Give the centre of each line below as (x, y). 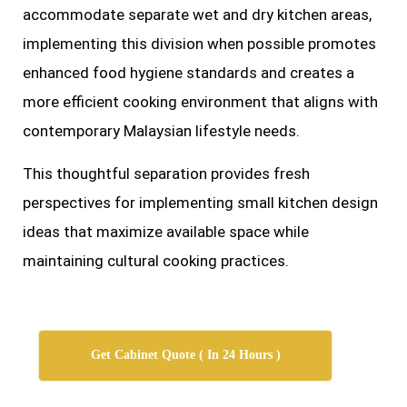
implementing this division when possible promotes (199, 44)
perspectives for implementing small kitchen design (200, 202)
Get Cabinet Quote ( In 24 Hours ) (185, 354)
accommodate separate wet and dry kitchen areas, (197, 15)
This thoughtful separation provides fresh (166, 173)
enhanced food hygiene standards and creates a (189, 73)
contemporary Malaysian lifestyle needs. (161, 131)
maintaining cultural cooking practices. (156, 260)
